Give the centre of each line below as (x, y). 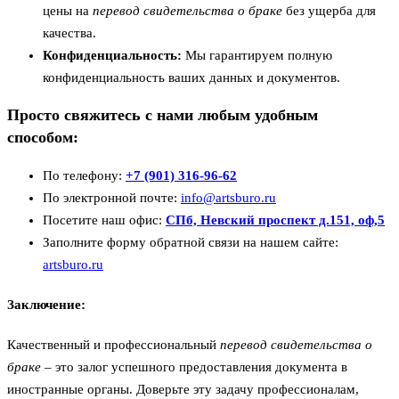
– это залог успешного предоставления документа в (194, 366)
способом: (43, 138)
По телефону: (84, 175)
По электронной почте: (112, 197)
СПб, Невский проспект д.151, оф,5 (275, 220)
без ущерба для (329, 10)
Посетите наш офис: (102, 220)
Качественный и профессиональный (114, 344)
